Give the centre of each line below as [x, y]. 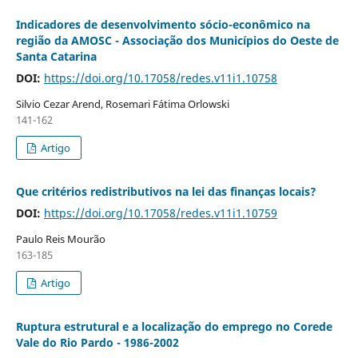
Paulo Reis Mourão [60, 239]
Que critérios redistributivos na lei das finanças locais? [166, 191]
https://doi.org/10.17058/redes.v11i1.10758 [160, 78]
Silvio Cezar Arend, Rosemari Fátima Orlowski [122, 103]
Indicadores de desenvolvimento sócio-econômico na [163, 24]
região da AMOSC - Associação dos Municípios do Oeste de [177, 40]
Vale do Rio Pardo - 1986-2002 [97, 342]
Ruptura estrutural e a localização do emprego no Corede [174, 326]
